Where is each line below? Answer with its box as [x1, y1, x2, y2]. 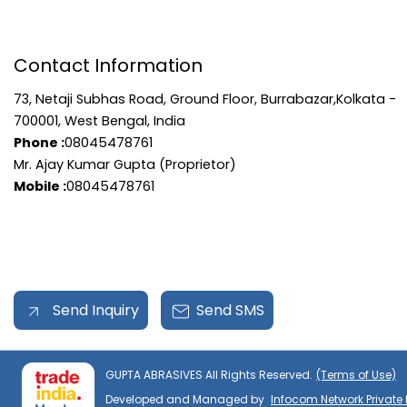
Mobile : [14, 177, 66, 195]
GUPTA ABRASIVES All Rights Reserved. [105, 367, 313, 383]
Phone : [14, 134, 65, 152]
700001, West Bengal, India [14, 112, 185, 130]
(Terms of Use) [316, 367, 396, 383]
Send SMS [196, 300, 264, 321]
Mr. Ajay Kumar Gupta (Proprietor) [14, 155, 236, 174]
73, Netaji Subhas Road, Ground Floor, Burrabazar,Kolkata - [14, 90, 396, 108]
